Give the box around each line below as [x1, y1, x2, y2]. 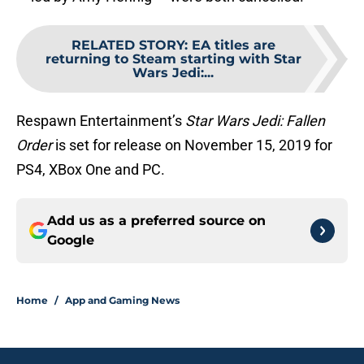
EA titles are [191, 37, 275, 54]
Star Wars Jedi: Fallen [185, 112, 325, 130]
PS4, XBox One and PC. [16, 161, 165, 179]
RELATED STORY [71, 37, 184, 54]
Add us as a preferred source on [47, 213, 266, 229]
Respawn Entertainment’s [16, 112, 185, 130]
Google [47, 232, 94, 249]
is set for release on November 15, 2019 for [52, 136, 332, 154]
